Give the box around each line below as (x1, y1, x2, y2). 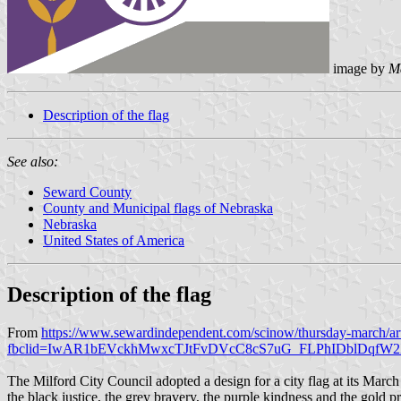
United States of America (43, 232, 184, 248)
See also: (7, 153, 58, 169)
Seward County (43, 183, 132, 200)
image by (329, 60, 388, 76)
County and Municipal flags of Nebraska (43, 200, 273, 216)
